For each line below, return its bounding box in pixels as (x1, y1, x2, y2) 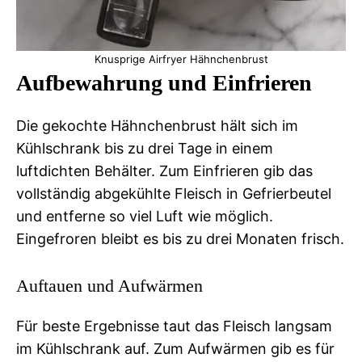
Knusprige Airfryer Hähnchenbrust (94, 52, 268, 65)
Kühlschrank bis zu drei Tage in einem (16, 139, 273, 157)
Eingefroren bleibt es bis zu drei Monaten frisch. (16, 229, 344, 247)
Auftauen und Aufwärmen (16, 275, 203, 296)
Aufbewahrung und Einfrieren (16, 69, 312, 95)
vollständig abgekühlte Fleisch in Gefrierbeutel (16, 184, 331, 202)
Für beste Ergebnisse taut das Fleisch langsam (16, 317, 332, 335)
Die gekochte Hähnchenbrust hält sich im (16, 116, 298, 134)
